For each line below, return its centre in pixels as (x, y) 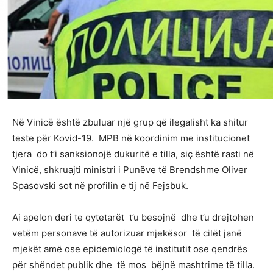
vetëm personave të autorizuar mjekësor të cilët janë (127, 233)
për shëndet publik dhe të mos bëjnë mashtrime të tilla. (133, 265)
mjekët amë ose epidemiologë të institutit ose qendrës (130, 249)
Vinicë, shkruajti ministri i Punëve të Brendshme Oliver (130, 170)
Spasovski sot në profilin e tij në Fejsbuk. (100, 186)
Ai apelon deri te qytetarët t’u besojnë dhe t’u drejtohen (133, 218)
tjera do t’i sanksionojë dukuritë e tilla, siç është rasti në (133, 154)
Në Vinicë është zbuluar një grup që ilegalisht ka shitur (130, 122)
